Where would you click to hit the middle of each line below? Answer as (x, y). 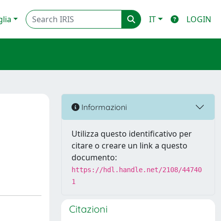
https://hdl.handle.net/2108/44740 (137, 170)
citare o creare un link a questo (129, 146)
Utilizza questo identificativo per (132, 134)
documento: (94, 157)
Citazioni (88, 209)
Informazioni (103, 107)
